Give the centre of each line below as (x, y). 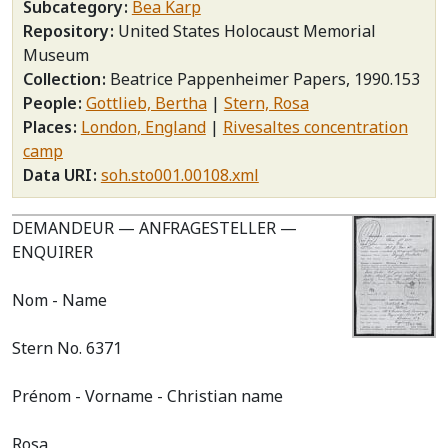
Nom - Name (59, 300)
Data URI (59, 175)
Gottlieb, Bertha (146, 103)
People (52, 103)
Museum (56, 55)
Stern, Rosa (266, 103)
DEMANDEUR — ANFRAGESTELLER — (154, 228)
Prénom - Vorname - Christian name (147, 396)
